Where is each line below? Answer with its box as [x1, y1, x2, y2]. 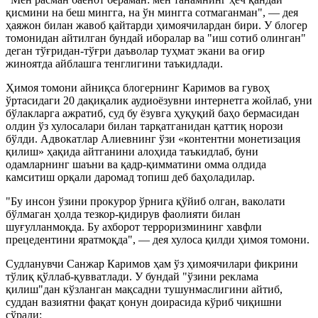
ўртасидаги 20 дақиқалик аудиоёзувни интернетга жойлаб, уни [6, 94, 312, 106]
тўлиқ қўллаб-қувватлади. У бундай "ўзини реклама [6, 270, 258, 283]
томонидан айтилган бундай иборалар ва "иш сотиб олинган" [6, 31, 306, 44]
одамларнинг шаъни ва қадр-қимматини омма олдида [6, 158, 266, 170]
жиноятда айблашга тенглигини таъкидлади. [6, 57, 223, 70]
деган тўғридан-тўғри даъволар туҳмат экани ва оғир [6, 44, 265, 57]
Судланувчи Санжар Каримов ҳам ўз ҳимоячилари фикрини [6, 257, 298, 270]
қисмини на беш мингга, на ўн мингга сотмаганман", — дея [6, 6, 298, 18]
